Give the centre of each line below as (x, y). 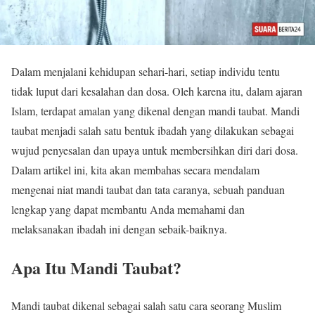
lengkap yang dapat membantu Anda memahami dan (128, 209)
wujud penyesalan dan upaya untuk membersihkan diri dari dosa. (155, 150)
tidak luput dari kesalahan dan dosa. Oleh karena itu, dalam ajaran (157, 91)
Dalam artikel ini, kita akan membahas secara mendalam (135, 169)
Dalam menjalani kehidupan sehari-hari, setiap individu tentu (146, 71)
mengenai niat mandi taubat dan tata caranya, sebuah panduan (148, 189)
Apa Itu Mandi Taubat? (96, 267)
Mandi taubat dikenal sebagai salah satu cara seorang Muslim (146, 306)
